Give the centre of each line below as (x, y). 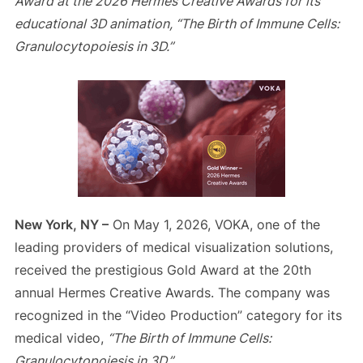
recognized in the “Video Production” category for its (178, 316)
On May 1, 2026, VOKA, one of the (214, 225)
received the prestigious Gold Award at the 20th (162, 270)
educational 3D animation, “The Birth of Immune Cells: (177, 24)
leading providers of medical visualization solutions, (173, 248)
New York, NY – (61, 225)
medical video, (61, 338)
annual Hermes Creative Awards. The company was (172, 293)
